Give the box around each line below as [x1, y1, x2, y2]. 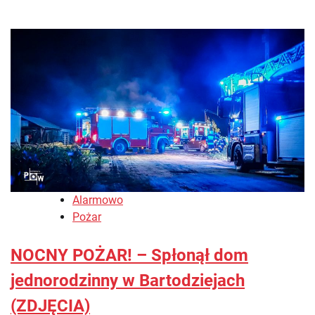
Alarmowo [72, 193, 123, 207]
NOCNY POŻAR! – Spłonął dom [11, 245, 248, 266]
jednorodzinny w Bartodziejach [11, 271, 245, 291]
